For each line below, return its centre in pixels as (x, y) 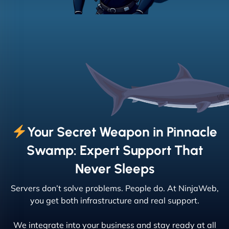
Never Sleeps (114, 169)
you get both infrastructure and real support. (114, 201)
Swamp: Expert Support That (114, 151)
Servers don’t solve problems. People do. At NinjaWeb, (114, 188)
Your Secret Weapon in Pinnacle (122, 132)
